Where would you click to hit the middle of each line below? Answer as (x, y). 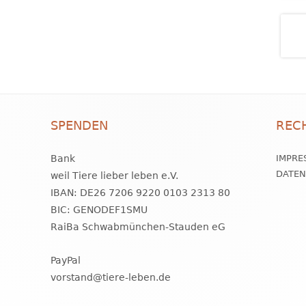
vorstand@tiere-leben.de (111, 277)
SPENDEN (80, 125)
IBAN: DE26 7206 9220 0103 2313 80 (141, 192)
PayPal (66, 260)
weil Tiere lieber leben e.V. (115, 175)
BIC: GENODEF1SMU (99, 209)
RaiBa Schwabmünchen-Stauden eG (138, 226)
